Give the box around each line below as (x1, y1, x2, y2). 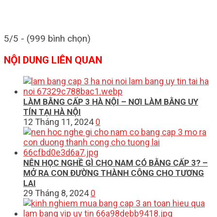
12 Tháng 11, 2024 (23, 117, 93, 127)
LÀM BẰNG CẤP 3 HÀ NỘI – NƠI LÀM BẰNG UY (23, 97, 198, 107)
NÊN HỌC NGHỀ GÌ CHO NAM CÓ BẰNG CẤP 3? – (23, 158, 208, 168)
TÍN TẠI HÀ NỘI (23, 107, 81, 117)
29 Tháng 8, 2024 (23, 188, 89, 199)
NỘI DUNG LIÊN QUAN (4, 54, 102, 66)
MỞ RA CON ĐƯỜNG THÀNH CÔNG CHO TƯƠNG (23, 168, 204, 178)
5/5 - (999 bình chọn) (4, 33, 91, 45)
